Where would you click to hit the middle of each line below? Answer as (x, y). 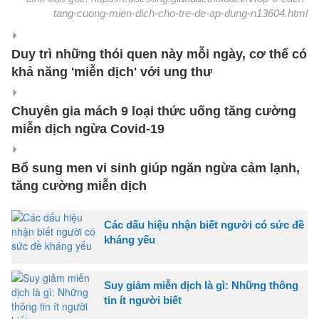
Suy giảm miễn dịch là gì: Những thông (201, 285)
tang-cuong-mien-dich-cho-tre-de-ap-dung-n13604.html (181, 13)
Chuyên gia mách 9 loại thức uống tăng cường (154, 111)
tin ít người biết (143, 300)
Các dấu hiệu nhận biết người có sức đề (204, 224)
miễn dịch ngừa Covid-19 (88, 129)
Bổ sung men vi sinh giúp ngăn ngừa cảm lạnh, (156, 168)
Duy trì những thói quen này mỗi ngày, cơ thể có (159, 54)
